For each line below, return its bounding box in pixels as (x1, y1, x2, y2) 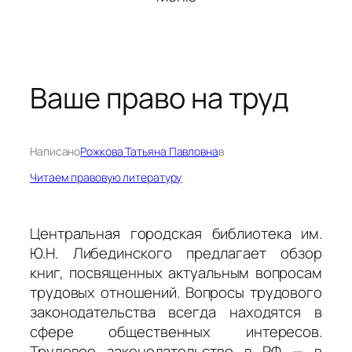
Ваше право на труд (30, 79, 290, 118)
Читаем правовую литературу (30, 170, 182, 185)
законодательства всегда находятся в (30, 302, 322, 323)
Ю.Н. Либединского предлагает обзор (30, 243, 322, 264)
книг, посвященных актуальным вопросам (30, 262, 322, 284)
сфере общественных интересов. (30, 321, 322, 343)
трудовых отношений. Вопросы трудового (30, 282, 322, 303)
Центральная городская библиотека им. (30, 223, 322, 244)
